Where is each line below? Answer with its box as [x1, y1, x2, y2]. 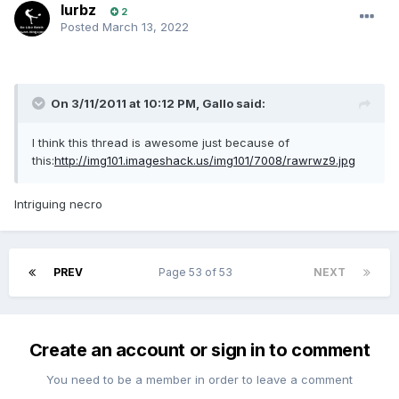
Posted [61, 20, 102, 35]
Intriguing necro [14, 197, 102, 212]
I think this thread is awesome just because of [32, 135, 289, 151]
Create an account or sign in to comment [28, 339, 370, 362]
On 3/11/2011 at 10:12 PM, [51, 96, 202, 111]
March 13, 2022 [102, 20, 189, 35]
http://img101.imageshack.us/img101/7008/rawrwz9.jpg [54, 153, 355, 168]
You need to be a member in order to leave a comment [46, 372, 353, 387]
